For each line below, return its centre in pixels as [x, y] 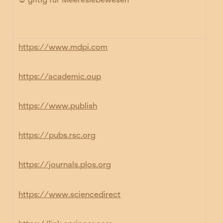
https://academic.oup [60, 76]
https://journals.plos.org [65, 165]
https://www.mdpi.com [63, 47]
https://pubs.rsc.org [57, 135]
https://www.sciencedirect [70, 194]
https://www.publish [58, 106]
